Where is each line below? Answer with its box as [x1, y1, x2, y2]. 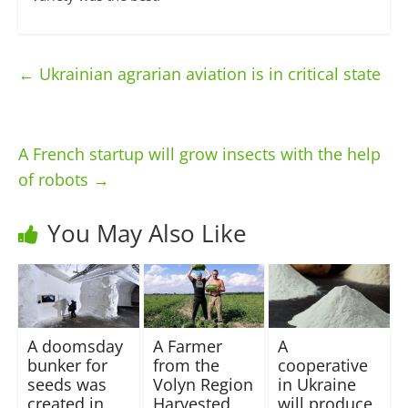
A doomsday [26, 334, 123, 357]
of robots [17, 168, 93, 191]
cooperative [278, 353, 369, 376]
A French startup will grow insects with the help [17, 143, 381, 166]
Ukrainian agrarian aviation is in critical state [34, 63, 381, 86]
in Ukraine [278, 372, 357, 395]
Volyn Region [152, 372, 253, 395]
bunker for [26, 353, 107, 376]
